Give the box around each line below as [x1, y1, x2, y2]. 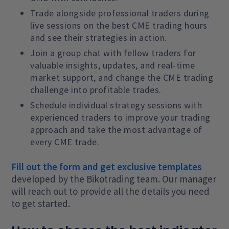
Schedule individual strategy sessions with [30, 99, 202, 111]
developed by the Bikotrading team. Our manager [11, 172, 217, 185]
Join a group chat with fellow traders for [30, 47, 196, 59]
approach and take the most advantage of [30, 123, 202, 135]
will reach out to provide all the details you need [11, 185, 210, 197]
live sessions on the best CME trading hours [30, 19, 208, 31]
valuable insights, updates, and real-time [30, 59, 195, 71]
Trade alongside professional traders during [30, 7, 210, 19]
